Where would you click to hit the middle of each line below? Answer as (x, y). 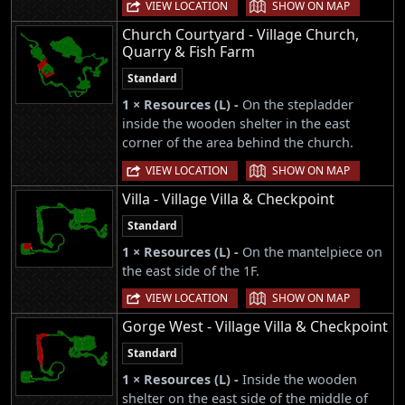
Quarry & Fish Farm (188, 52)
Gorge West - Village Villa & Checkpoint (255, 326)
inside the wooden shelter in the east (236, 124)
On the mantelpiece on (312, 251)
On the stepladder (298, 105)
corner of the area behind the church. (238, 143)
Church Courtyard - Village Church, (240, 35)
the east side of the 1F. (191, 270)
